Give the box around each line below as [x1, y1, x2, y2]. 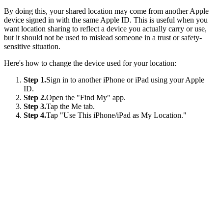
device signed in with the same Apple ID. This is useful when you [4, 15, 208, 24]
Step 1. [24, 75, 46, 84]
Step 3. [24, 102, 46, 110]
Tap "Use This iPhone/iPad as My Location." [46, 110, 187, 119]
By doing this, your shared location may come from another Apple [4, 6, 209, 15]
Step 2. [24, 93, 46, 102]
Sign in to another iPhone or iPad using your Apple [46, 75, 204, 84]
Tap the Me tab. [46, 102, 95, 110]
